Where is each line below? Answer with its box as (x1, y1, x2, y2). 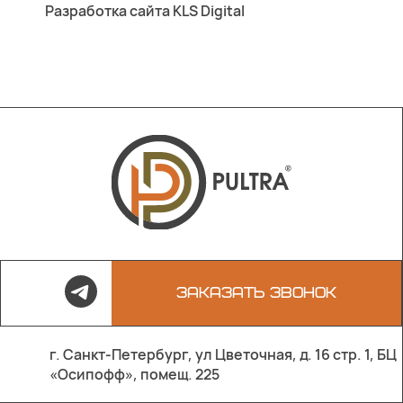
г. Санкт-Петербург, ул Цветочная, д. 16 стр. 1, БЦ (49, 344, 397, 364)
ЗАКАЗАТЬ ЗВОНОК (176, 283, 336, 302)
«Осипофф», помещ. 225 (49, 363, 219, 384)
